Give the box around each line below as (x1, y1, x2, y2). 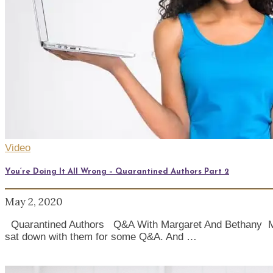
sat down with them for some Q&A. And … (5, 230, 197, 243)
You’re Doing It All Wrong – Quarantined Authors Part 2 (5, 167, 229, 175)
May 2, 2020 (5, 194, 63, 208)
